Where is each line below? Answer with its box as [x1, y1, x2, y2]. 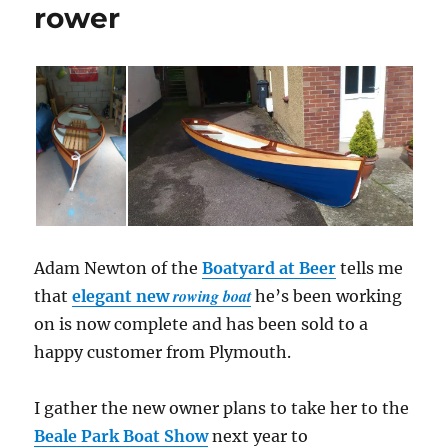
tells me [336, 258, 404, 279]
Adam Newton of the [34, 258, 203, 279]
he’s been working [251, 286, 403, 307]
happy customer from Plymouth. [34, 342, 292, 363]
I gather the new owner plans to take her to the [34, 398, 410, 419]
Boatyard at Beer [202, 258, 337, 279]
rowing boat [173, 285, 252, 308]
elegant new [72, 286, 174, 307]
